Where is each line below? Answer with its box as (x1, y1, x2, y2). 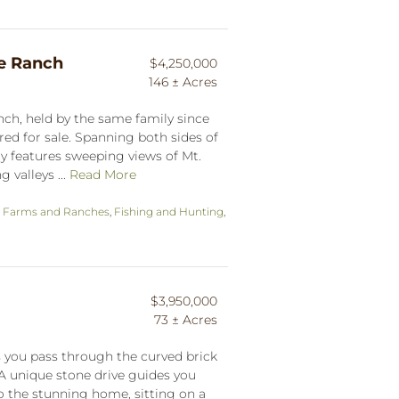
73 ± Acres (154, 311, 217, 328)
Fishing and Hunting (114, 204, 224, 218)
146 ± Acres (149, 73, 217, 90)
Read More (69, 166, 136, 183)
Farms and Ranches (3, 204, 110, 218)
